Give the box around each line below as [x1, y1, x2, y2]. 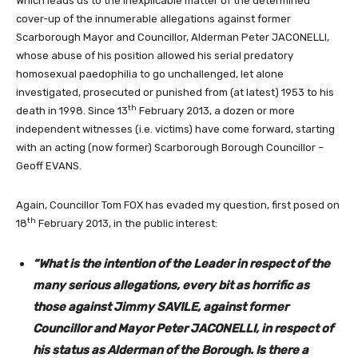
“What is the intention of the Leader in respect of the [33, 256, 330, 271]
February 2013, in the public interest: [36, 217, 217, 229]
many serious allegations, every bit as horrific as [33, 277, 309, 292]
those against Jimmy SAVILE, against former [33, 299, 288, 314]
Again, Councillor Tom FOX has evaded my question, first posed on [16, 198, 340, 211]
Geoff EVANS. [16, 159, 82, 172]
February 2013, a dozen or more [137, 104, 295, 117]
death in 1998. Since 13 [16, 104, 128, 117]
